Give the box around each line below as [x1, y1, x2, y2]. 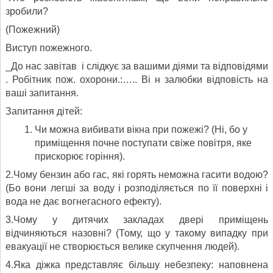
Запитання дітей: [5, 105, 82, 116]
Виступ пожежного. [5, 42, 92, 53]
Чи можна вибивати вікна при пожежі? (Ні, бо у [35, 124, 247, 135]
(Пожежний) [5, 24, 60, 35]
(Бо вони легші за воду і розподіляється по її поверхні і [5, 182, 268, 193]
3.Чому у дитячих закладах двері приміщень [5, 214, 268, 225]
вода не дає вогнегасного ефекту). [5, 196, 161, 207]
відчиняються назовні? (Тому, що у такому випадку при [5, 227, 268, 238]
